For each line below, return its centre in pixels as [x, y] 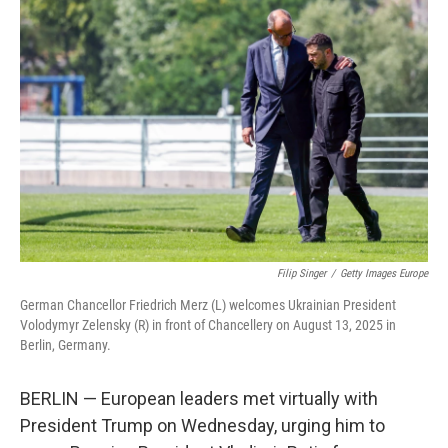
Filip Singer [301, 273]
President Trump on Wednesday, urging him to [202, 425]
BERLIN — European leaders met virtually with [199, 398]
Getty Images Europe [384, 273]
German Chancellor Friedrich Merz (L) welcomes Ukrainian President [208, 305]
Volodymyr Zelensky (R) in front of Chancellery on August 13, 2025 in [208, 325]
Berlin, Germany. [65, 345]
